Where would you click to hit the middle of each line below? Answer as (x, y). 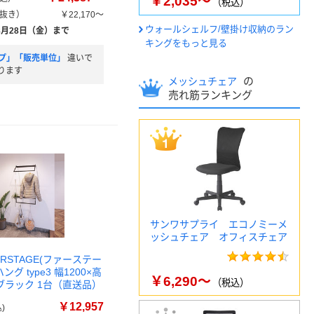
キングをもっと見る (186, 43)
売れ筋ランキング (210, 95)
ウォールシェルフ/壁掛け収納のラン (219, 29)
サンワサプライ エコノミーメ (219, 224)
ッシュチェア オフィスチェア (219, 237)
